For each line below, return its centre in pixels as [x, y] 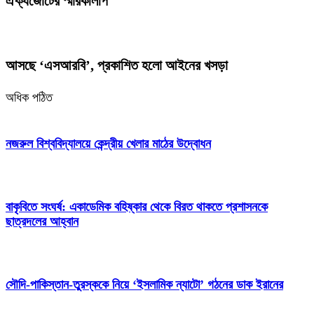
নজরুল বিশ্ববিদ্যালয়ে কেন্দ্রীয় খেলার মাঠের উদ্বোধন [108, 143]
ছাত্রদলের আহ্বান [42, 221]
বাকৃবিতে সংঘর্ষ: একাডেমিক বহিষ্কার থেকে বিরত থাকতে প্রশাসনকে [137, 206]
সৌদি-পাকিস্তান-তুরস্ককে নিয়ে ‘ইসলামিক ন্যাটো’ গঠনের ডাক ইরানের [144, 284]
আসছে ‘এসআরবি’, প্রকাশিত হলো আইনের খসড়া [117, 66]
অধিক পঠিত [29, 98]
